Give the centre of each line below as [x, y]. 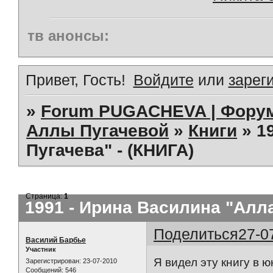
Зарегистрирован [52, 261]
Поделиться [196, 234]
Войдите [163, 80]
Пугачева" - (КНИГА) [110, 150]
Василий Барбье [56, 240]
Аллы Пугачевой [98, 130]
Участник [41, 249]
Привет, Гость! [76, 80]
